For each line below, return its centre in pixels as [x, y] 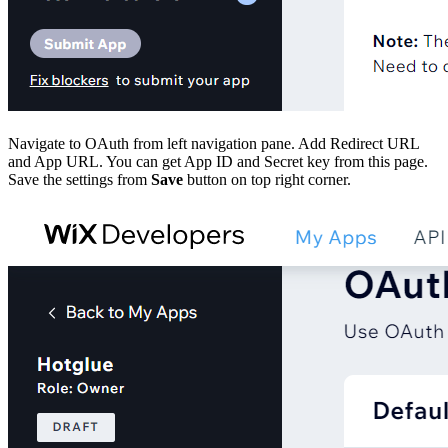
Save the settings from [79, 179]
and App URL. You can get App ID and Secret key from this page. [218, 161]
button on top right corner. [267, 179]
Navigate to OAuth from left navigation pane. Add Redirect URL [213, 143]
